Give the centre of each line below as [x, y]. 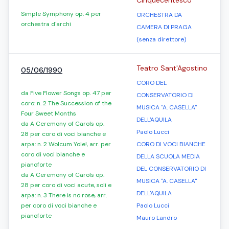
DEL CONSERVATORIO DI [171, 169]
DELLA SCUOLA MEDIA [168, 156]
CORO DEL [152, 83]
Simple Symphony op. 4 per [61, 14]
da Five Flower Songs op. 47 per [66, 93]
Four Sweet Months [49, 113]
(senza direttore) [161, 39]
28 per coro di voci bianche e [63, 134]
